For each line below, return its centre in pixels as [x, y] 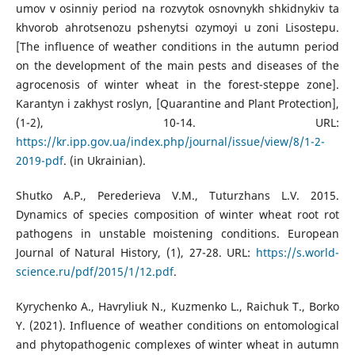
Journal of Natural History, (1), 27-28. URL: [136, 253]
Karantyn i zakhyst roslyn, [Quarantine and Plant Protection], [177, 104]
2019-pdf [39, 161]
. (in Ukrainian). [104, 161]
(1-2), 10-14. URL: [177, 123]
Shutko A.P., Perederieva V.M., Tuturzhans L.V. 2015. [177, 196]
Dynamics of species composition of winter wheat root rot [177, 215]
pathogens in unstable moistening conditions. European [177, 234]
